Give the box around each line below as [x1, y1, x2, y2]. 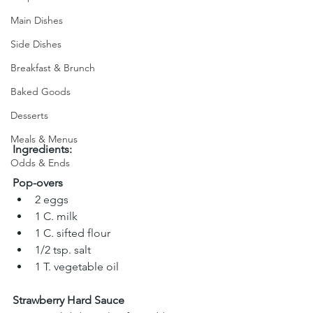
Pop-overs [13, 176, 63, 190]
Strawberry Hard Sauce [13, 293, 124, 307]
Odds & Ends [10, 156, 70, 169]
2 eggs [35, 193, 71, 207]
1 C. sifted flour [35, 226, 113, 240]
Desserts [10, 109, 48, 122]
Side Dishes [10, 38, 61, 50]
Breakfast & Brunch [10, 61, 95, 74]
